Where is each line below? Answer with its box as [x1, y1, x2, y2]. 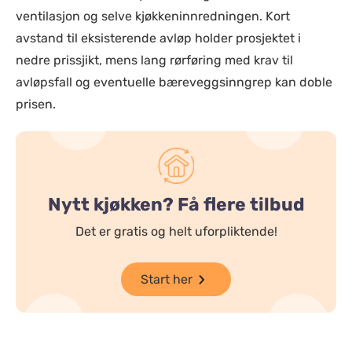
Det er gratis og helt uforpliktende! [75, 224, 277, 239]
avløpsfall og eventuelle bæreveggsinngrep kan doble [16, 75, 332, 90]
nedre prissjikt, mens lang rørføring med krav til [16, 53, 293, 68]
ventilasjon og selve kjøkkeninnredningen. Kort [16, 9, 290, 24]
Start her [141, 271, 192, 287]
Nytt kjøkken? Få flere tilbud [47, 193, 305, 215]
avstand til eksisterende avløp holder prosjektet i [16, 31, 301, 46]
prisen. [16, 97, 56, 112]
